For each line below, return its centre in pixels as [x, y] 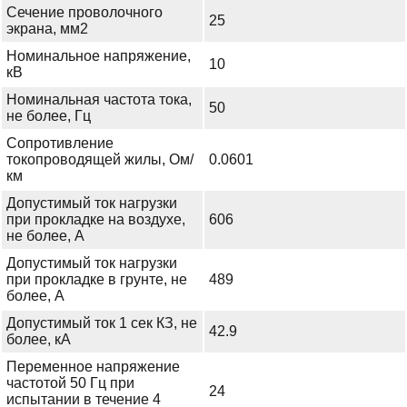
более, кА [39, 340]
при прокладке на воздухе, [96, 220]
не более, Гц [49, 116]
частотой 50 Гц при [70, 383]
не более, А [45, 236]
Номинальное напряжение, [99, 56]
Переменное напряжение [93, 367]
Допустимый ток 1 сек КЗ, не [102, 323]
